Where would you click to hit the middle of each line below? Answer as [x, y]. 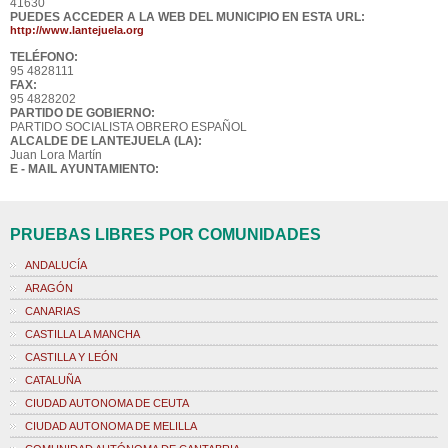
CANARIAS [52, 311]
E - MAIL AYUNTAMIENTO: [84, 169]
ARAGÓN [49, 288]
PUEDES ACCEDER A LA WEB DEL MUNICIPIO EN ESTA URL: [187, 17]
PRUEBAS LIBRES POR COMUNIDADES [165, 234]
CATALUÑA [53, 380]
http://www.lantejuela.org [77, 30]
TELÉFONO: [44, 57]
